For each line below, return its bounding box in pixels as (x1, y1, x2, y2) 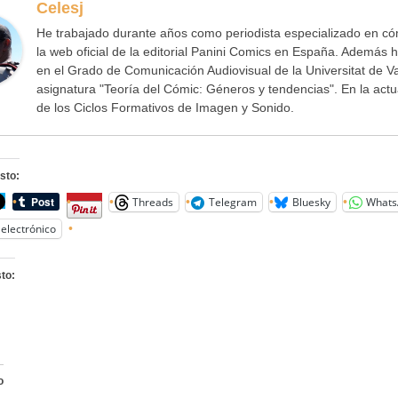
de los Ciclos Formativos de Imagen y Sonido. (36, 99, 294, 115)
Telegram (209, 194, 257, 210)
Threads (132, 194, 173, 210)
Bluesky (292, 194, 330, 210)
